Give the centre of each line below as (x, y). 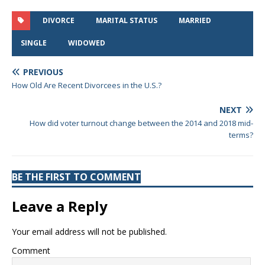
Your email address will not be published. (89, 232)
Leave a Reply (60, 206)
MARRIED (195, 20)
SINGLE (34, 43)
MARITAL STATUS (127, 20)
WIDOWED (87, 43)
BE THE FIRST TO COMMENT (76, 177)
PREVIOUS (43, 72)
